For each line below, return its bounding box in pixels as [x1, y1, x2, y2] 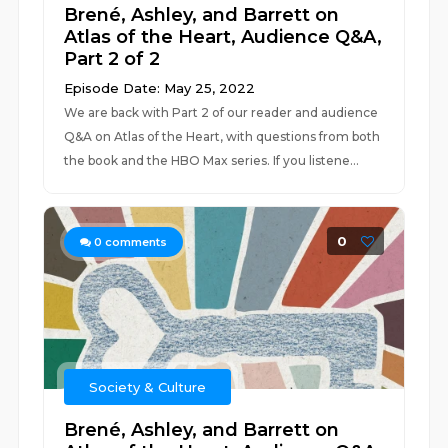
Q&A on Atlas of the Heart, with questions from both [64, 129, 381, 144]
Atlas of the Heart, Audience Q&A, [64, 26, 383, 48]
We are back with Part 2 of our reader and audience [64, 105, 379, 120]
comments [102, 235, 168, 249]
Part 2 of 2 [64, 48, 161, 70]
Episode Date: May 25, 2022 [64, 80, 256, 96]
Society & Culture [89, 379, 207, 395]
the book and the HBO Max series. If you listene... [64, 153, 360, 168]
